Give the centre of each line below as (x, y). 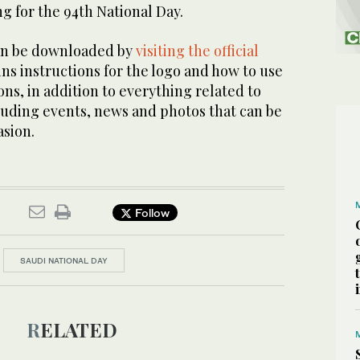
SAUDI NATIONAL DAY (64, 260)
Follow (151, 212)
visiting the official (197, 51)
